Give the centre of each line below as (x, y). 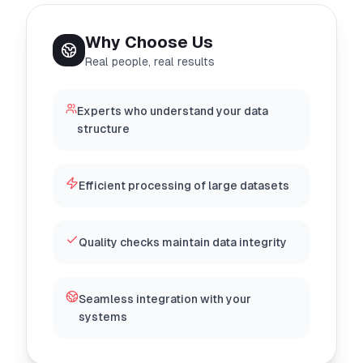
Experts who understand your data (173, 111)
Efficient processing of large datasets (184, 186)
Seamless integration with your (164, 299)
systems (102, 317)
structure (104, 129)
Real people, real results (150, 62)
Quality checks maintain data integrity (183, 242)
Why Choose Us (149, 42)
